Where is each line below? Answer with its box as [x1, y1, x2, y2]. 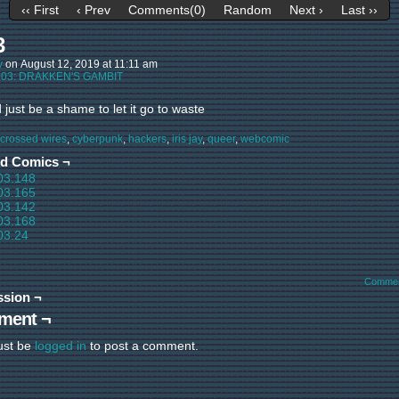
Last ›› [341, 3, 378, 18]
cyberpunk [72, 133, 123, 145]
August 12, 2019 [20, 58, 100, 70]
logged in [35, 338, 86, 353]
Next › [289, 3, 323, 18]
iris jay [172, 133, 202, 145]
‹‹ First [21, 3, 59, 18]
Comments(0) [128, 3, 206, 18]
